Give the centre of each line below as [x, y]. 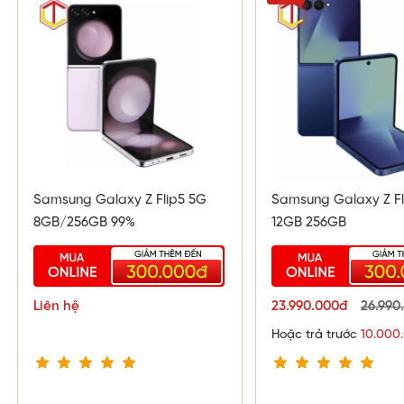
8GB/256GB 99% [84, 222]
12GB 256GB [309, 222]
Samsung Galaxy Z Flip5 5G [120, 200]
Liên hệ [56, 306]
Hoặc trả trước [316, 335]
